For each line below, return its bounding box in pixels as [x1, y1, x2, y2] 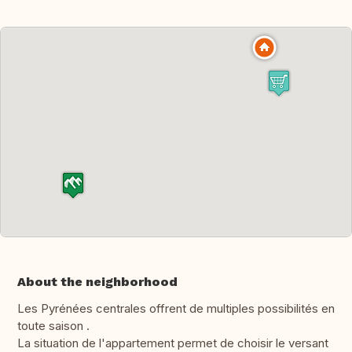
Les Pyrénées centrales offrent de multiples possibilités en [17, 301, 335, 317]
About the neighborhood [17, 274, 178, 290]
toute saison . [17, 318, 90, 334]
